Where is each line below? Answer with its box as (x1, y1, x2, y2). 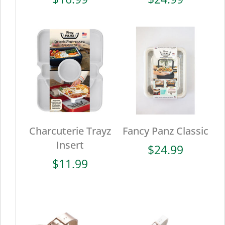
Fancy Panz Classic (122, 124, 208, 138)
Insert (56, 138, 84, 152)
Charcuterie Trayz (29, 124, 111, 138)
